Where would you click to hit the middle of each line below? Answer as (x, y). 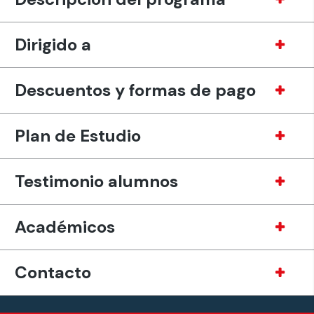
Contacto (53, 272)
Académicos (64, 226)
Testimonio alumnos (96, 181)
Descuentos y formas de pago (135, 90)
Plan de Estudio (77, 135)
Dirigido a (53, 44)
